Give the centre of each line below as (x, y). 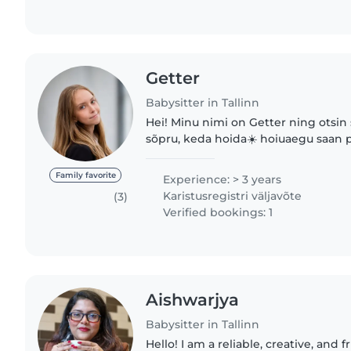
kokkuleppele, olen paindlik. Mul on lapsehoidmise (228, 155)
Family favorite (85, 175)
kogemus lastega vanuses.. (221, 171)
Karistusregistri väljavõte (231, 195)
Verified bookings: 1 (217, 212)
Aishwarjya (193, 299)
